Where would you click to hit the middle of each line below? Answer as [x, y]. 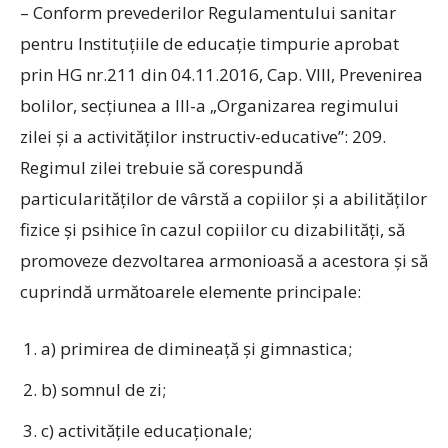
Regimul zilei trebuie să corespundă [161, 167]
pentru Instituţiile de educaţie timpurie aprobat [209, 43]
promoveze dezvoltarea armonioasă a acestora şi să [224, 260]
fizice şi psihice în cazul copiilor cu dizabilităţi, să [212, 229]
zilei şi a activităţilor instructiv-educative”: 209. [203, 136]
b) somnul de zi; [103, 389]
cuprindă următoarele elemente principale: [190, 291]
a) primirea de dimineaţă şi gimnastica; [196, 348]
